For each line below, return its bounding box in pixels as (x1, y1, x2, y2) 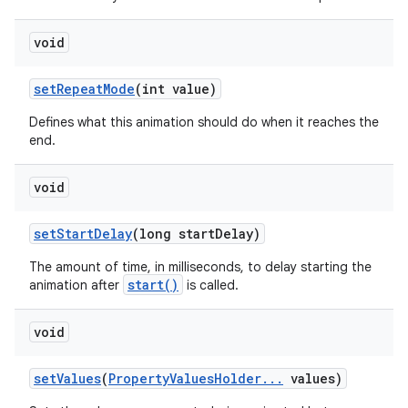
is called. (183, 277, 239, 293)
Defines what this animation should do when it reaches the (29, 114, 379, 130)
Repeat (56, 80, 103, 97)
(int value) (135, 80, 217, 97)
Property (108, 370, 169, 387)
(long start (132, 225, 215, 242)
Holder (214, 370, 261, 387)
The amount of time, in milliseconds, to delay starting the (29, 259, 372, 275)
